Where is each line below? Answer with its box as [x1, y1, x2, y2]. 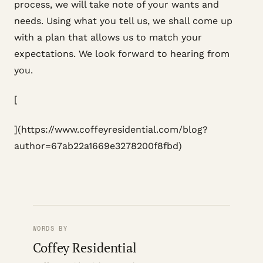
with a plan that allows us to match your [14, 32, 202, 43]
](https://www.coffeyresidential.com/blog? [14, 123, 208, 135]
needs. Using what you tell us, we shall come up [14, 15, 232, 26]
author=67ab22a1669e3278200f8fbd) [14, 140, 182, 151]
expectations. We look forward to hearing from [14, 48, 230, 59]
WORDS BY [33, 225, 68, 233]
